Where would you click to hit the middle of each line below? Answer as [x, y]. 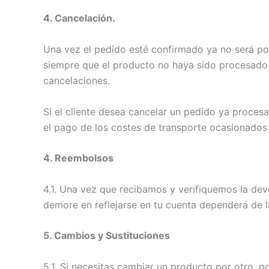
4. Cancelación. [79, 18]
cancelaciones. [77, 80]
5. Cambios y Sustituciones [107, 236]
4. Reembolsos [78, 158]
